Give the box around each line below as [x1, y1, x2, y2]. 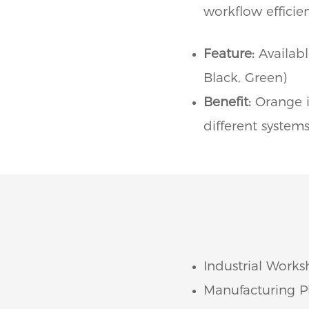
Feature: [203, 45, 259, 61]
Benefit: [203, 93, 255, 110]
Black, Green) [203, 69, 287, 86]
